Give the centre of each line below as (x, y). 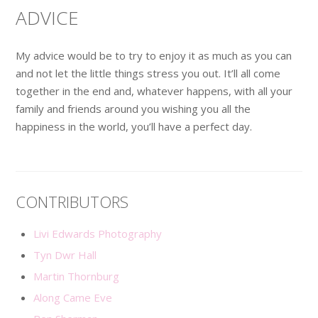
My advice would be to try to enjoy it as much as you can (154, 55)
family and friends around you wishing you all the (133, 108)
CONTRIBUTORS (72, 201)
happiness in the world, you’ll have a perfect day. (134, 126)
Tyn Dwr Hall (65, 254)
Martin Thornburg (77, 276)
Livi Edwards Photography (98, 233)
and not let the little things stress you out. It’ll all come (148, 73)
